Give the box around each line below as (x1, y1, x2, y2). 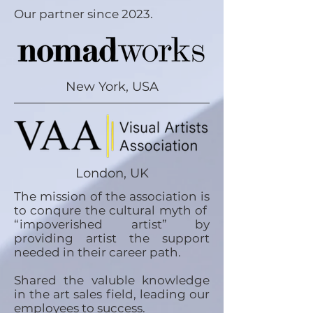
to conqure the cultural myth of (14, 203, 210, 217)
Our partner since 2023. (14, 7, 156, 21)
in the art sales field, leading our (14, 287, 210, 301)
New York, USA (65, 79, 159, 94)
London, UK (75, 166, 149, 181)
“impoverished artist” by (14, 217, 210, 231)
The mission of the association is (14, 189, 210, 203)
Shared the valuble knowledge (14, 273, 210, 287)
